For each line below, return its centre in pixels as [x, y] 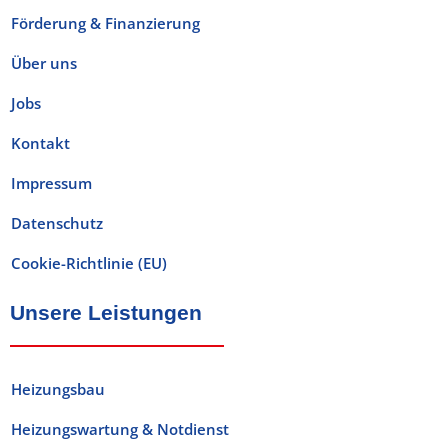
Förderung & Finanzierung [105, 22]
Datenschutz [57, 222]
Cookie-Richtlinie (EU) [89, 262]
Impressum [51, 182]
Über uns [44, 62]
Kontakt [40, 142]
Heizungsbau [58, 388]
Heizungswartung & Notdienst [120, 428]
